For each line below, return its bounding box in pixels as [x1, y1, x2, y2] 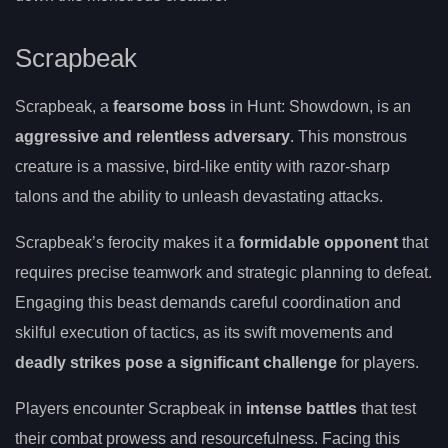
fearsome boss [113, 98, 226, 116]
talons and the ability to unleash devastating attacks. [15, 188, 383, 206]
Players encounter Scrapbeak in [15, 400, 246, 418]
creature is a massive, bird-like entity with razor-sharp [15, 158, 390, 176]
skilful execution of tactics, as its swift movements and [15, 324, 393, 342]
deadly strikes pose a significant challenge [15, 354, 337, 372]
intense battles [246, 400, 357, 418]
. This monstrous [290, 128, 407, 146]
